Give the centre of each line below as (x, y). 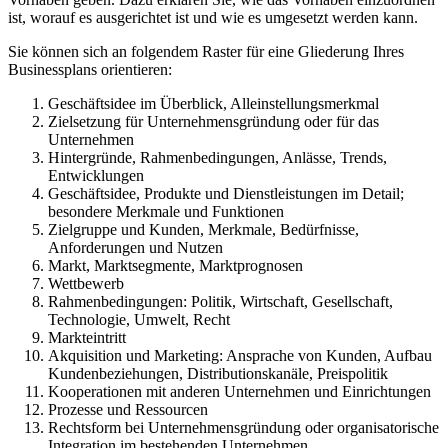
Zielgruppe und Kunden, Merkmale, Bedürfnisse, (203, 229)
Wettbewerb (86, 283)
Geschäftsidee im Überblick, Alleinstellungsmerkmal (213, 103)
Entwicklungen (96, 175)
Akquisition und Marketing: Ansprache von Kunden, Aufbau (240, 355)
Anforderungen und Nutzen (135, 247)
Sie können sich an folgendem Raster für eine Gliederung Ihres (206, 51)
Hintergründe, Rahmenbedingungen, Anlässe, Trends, (217, 157)
